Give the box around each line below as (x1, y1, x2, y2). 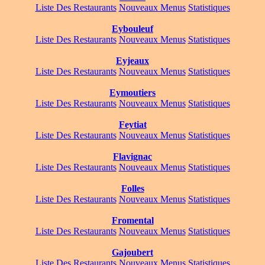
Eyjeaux (116, 56, 149, 66)
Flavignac (113, 151, 152, 162)
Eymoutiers (109, 88, 156, 98)
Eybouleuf (112, 24, 153, 34)
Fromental (111, 215, 154, 226)
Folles (121, 183, 144, 194)
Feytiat (118, 119, 147, 130)
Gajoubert (112, 247, 153, 258)
